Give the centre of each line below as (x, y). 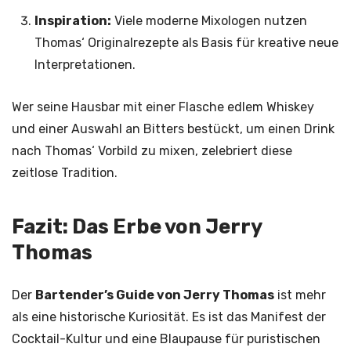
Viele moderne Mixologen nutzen (209, 21)
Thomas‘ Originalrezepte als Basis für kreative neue (186, 43)
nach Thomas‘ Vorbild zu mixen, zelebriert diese (152, 151)
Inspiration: (72, 21)
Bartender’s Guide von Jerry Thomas (155, 295)
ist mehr (300, 295)
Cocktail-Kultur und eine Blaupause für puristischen (166, 339)
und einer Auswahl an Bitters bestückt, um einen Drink (173, 129)
